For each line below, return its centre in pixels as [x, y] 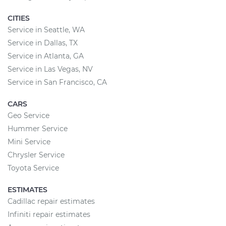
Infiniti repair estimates [49, 214]
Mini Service [29, 142]
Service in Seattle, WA [46, 30]
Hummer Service [38, 129]
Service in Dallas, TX [43, 43]
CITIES [19, 18]
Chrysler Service [36, 155]
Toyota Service [33, 168]
